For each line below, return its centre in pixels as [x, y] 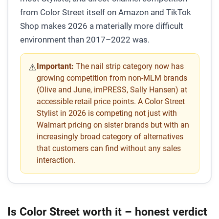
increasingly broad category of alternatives [110, 136]
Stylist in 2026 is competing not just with [107, 113]
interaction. [56, 160]
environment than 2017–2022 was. [85, 39]
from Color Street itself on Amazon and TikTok [105, 12]
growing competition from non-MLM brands [112, 78]
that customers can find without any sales [109, 148]
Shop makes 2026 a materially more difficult [101, 26]
